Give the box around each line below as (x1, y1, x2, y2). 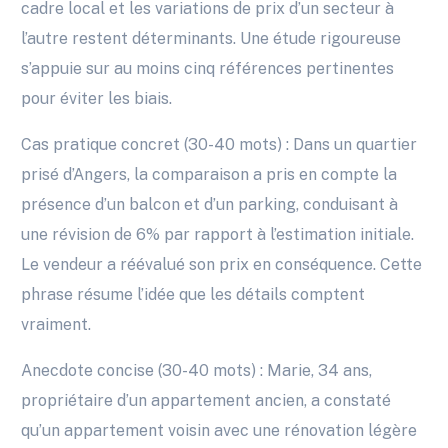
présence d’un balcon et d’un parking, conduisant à (21, 195, 399, 215)
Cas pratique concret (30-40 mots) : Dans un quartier (21, 135, 418, 155)
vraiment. (21, 315, 92, 335)
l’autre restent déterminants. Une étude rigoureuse (21, 29, 402, 49)
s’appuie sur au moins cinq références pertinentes (21, 59, 395, 79)
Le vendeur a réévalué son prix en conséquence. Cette (21, 255, 423, 275)
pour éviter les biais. (21, 89, 173, 109)
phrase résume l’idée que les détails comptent (21, 285, 366, 305)
